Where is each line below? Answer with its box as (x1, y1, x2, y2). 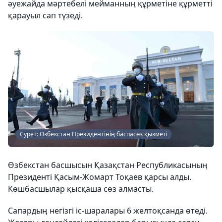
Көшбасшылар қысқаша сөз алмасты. (8, 183, 154, 195)
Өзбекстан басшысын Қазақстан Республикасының (8, 160, 208, 171)
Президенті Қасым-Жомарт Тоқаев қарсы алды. (8, 171, 191, 183)
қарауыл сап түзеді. (8, 9, 83, 21)
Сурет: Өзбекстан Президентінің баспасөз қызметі (20, 130, 167, 139)
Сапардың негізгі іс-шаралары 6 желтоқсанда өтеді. (8, 205, 208, 217)
